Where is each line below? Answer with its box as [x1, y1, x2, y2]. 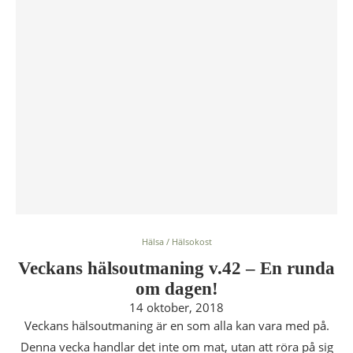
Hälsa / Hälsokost [141, 236, 212, 247]
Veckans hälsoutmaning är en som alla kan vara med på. [24, 318, 329, 333]
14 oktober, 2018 [129, 299, 224, 315]
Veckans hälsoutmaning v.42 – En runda [18, 258, 335, 278]
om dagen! [135, 279, 218, 299]
